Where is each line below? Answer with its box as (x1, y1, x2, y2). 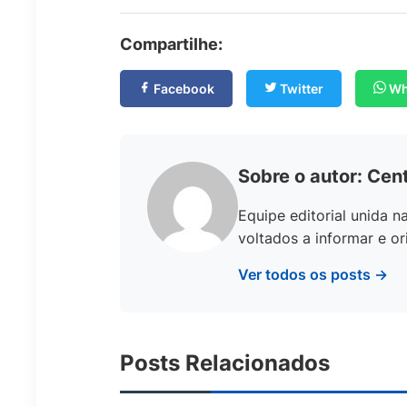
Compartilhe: (120, 35, 223, 55)
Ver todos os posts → (238, 265, 388, 284)
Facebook (151, 81, 214, 97)
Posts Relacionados (120, 350, 330, 377)
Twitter (277, 81, 323, 97)
